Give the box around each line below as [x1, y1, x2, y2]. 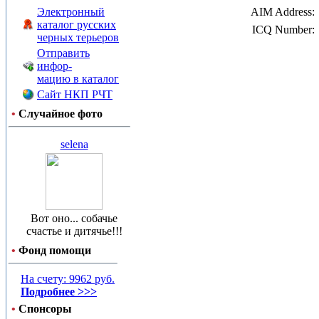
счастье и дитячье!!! [26, 225, 122, 237]
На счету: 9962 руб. [21, 273, 115, 285]
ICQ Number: [252, 23, 315, 36]
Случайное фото [19, 108, 103, 120]
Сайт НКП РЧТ [37, 88, 113, 100]
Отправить [37, 47, 90, 59]
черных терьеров [37, 31, 119, 43]
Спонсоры [19, 303, 72, 315]
